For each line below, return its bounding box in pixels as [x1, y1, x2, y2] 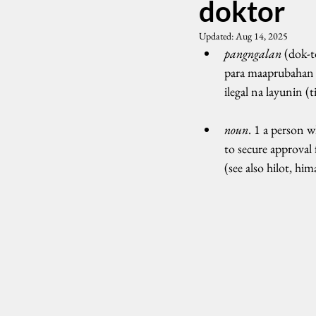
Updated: [199, 30, 236, 42]
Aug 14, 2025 [236, 30, 288, 42]
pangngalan [224, 45, 281, 61]
